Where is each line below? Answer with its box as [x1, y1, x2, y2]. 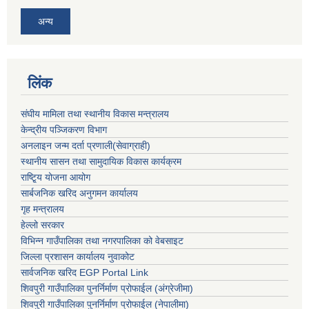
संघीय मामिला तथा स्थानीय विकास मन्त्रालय [21, 108, 169, 119]
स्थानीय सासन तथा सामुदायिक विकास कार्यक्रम [21, 155, 181, 167]
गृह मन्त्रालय [21, 203, 64, 215]
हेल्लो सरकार [21, 219, 64, 230]
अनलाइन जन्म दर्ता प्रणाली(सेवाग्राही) [21, 139, 150, 151]
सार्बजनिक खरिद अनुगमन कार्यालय [21, 187, 138, 199]
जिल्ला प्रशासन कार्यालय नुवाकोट [21, 250, 134, 262]
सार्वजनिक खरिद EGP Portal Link [21, 266, 148, 278]
